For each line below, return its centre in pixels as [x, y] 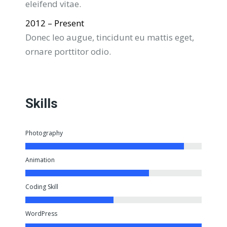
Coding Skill [42, 187]
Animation [40, 160]
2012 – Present [55, 23]
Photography [44, 133]
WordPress [41, 214]
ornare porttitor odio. [68, 51]
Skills [42, 103]
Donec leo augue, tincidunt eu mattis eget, [110, 37]
